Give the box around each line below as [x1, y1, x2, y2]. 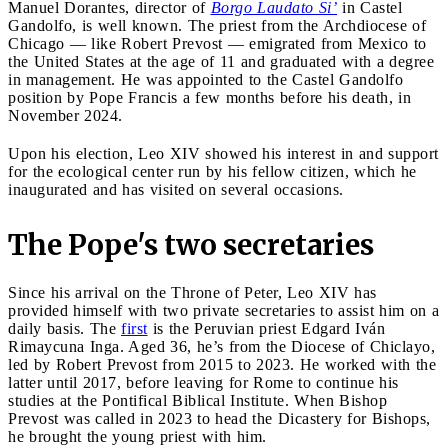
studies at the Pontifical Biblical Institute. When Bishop [8, 391, 387, 409]
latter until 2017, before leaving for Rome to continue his [8, 373, 399, 391]
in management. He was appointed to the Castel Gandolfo [8, 70, 403, 88]
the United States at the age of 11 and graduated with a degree [8, 52, 434, 70]
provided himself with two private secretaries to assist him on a [8, 301, 439, 319]
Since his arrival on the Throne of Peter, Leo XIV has [8, 283, 377, 301]
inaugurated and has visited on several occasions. [8, 180, 344, 198]
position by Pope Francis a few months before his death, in [8, 88, 411, 106]
